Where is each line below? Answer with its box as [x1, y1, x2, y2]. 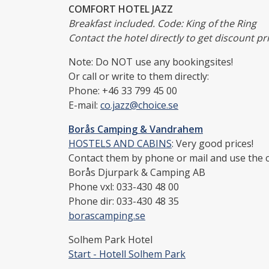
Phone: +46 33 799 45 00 [68, 83, 177, 97]
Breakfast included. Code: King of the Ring [68, 16, 256, 30]
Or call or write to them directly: [68, 69, 209, 83]
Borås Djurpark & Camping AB [68, 165, 205, 179]
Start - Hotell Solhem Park [68, 247, 186, 261]
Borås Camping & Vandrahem [68, 122, 203, 136]
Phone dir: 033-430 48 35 [68, 194, 179, 208]
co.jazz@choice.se [100, 98, 178, 112]
